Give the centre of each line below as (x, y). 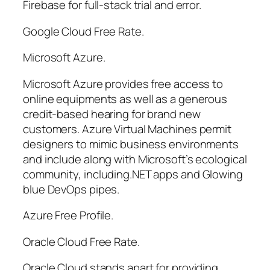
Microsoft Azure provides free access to (123, 83)
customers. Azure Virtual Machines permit (127, 129)
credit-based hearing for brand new (112, 114)
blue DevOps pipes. (71, 189)
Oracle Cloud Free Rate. (81, 241)
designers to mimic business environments (131, 144)
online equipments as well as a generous (125, 99)
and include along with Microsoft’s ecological (135, 159)
